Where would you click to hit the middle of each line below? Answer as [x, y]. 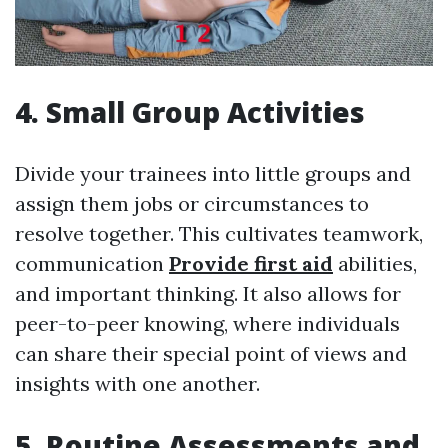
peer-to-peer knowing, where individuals [207, 324]
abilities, [375, 264]
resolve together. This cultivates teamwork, [219, 234]
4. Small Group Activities [190, 112]
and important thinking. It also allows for [208, 294]
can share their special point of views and [211, 354]
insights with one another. [137, 384]
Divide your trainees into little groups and [213, 174]
